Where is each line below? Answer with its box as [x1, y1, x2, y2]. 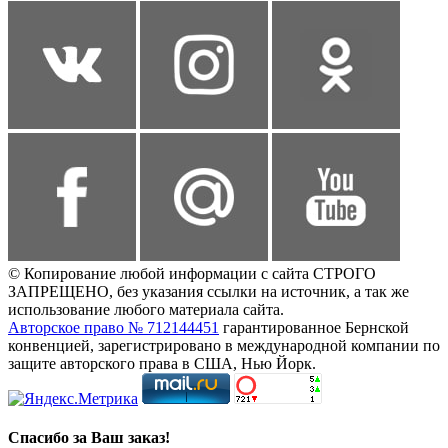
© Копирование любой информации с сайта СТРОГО [8, 264, 376, 282]
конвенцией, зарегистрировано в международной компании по [8, 336, 440, 354]
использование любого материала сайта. [8, 300, 284, 318]
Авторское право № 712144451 [8, 318, 219, 336]
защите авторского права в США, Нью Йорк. [8, 354, 316, 372]
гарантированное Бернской [219, 318, 409, 336]
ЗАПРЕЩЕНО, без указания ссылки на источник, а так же [8, 282, 409, 300]
